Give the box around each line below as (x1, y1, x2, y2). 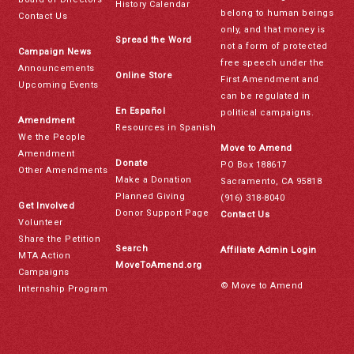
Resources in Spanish (115, 122, 217, 133)
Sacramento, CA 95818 (220, 175, 322, 186)
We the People (18, 131, 86, 142)
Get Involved (18, 200, 75, 211)
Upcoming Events (18, 79, 99, 90)
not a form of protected (220, 40, 328, 51)
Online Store (115, 70, 173, 81)
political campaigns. (220, 107, 314, 118)
